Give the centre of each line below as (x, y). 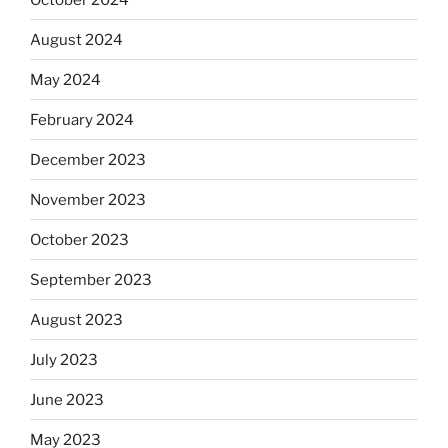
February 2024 (82, 119)
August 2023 (76, 319)
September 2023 (91, 279)
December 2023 (88, 159)
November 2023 (88, 199)
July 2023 (64, 359)
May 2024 (65, 79)
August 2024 (76, 39)
